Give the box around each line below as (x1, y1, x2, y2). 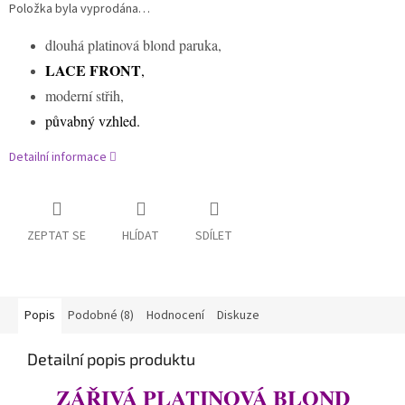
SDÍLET (195, 227, 232, 246)
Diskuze (217, 306, 259, 325)
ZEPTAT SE (27, 227, 86, 246)
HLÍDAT (122, 227, 159, 246)
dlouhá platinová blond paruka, (45, 35, 221, 55)
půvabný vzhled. (45, 111, 140, 131)
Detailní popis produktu (27, 349, 195, 370)
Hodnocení (146, 306, 204, 325)
